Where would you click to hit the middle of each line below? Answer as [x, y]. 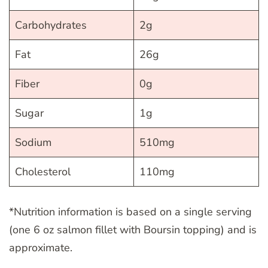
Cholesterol [43, 172]
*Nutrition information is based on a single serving [130, 212]
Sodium [33, 143]
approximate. [41, 248]
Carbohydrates [51, 25]
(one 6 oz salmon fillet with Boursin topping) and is [133, 230]
